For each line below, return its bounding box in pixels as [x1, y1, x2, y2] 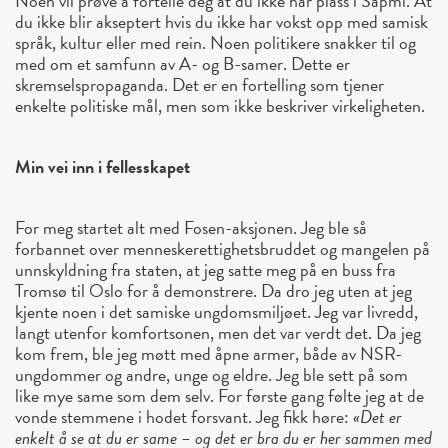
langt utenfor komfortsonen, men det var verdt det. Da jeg [15, 319, 421, 347]
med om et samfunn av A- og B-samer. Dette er [15, 50, 350, 78]
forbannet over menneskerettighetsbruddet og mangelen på [15, 235, 430, 263]
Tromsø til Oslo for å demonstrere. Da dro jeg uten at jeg [15, 277, 412, 305]
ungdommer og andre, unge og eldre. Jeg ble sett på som [15, 361, 408, 389]
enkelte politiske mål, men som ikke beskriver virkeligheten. [15, 92, 425, 120]
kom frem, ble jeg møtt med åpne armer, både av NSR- [15, 340, 402, 368]
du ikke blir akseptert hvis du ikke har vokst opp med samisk [15, 8, 428, 36]
